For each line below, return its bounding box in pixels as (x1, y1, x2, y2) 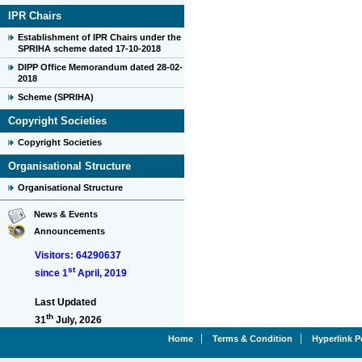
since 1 (35, 267, 68, 279)
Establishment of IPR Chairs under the (18, 32, 181, 42)
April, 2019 (75, 267, 127, 279)
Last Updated (35, 297, 96, 308)
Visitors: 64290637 (35, 250, 121, 261)
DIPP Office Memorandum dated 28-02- (18, 62, 183, 72)
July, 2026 (53, 314, 102, 326)
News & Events (34, 209, 98, 219)
